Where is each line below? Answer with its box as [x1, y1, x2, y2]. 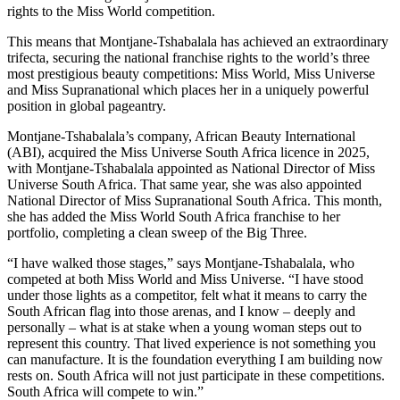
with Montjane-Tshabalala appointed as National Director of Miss [7, 160, 375, 176]
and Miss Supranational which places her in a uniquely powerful [7, 81, 369, 97]
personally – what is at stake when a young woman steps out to [7, 319, 362, 335]
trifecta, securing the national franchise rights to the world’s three [7, 49, 370, 65]
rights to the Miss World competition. [7, 3, 215, 19]
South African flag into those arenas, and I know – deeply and [7, 303, 355, 319]
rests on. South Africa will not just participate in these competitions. [7, 367, 385, 383]
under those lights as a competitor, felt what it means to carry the [7, 287, 367, 303]
